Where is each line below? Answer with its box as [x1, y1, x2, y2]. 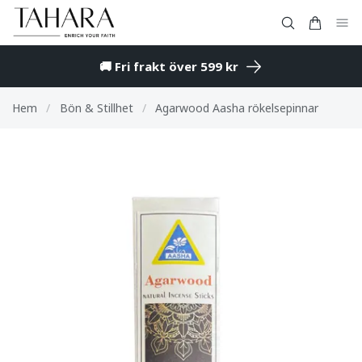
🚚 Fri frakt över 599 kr [99, 58, 238, 75]
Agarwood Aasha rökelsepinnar [155, 100, 318, 116]
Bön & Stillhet [59, 100, 133, 116]
